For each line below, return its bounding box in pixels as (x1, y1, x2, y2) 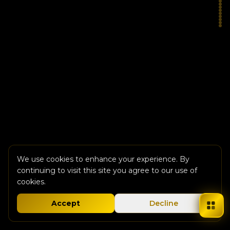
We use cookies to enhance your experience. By (17, 155, 189, 164)
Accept (51, 199, 80, 208)
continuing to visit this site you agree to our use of (17, 166, 197, 175)
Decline (149, 199, 178, 208)
